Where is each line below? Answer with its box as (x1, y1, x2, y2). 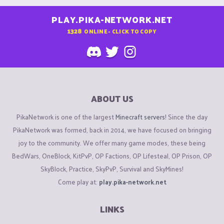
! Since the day (165, 110, 207, 122)
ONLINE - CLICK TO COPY (84, 25, 157, 36)
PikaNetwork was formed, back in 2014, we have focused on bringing (12, 123, 211, 135)
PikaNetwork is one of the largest (16, 110, 115, 122)
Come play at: (57, 175, 99, 187)
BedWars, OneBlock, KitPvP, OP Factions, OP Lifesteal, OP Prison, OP (12, 149, 212, 161)
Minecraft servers (115, 110, 165, 122)
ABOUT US (90, 91, 133, 106)
